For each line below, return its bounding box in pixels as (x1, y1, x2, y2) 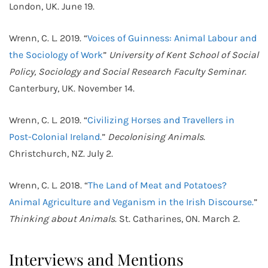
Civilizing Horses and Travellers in (87, 114, 234, 126)
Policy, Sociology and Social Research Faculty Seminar (9, 66, 245, 77)
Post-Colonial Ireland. (9, 131, 102, 142)
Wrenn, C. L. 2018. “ (9, 179, 88, 191)
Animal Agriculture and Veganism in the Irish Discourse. (9, 196, 254, 208)
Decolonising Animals (108, 131, 203, 142)
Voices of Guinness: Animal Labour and (87, 32, 257, 44)
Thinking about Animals (9, 213, 115, 224)
